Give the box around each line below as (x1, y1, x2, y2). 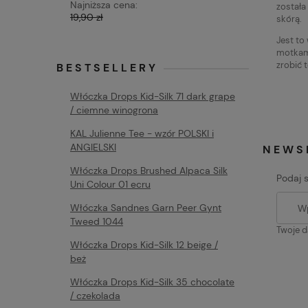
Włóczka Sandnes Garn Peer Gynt (70, 201, 221, 214)
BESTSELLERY (56, 60, 158, 75)
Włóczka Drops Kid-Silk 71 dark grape (70, 90, 235, 102)
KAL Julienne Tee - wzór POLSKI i (70, 127, 214, 140)
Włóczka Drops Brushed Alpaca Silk (70, 164, 228, 177)
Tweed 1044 (70, 215, 123, 228)
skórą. (276, 12, 302, 25)
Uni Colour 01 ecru (70, 178, 151, 190)
